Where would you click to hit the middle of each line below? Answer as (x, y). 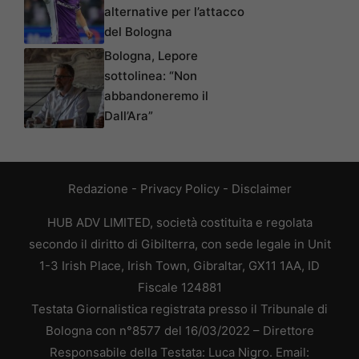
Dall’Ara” (129, 116)
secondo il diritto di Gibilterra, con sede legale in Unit (179, 244)
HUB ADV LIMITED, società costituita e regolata (179, 223)
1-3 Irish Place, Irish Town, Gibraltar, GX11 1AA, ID (179, 266)
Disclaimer (261, 189)
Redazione (98, 189)
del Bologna (138, 32)
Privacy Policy (179, 189)
